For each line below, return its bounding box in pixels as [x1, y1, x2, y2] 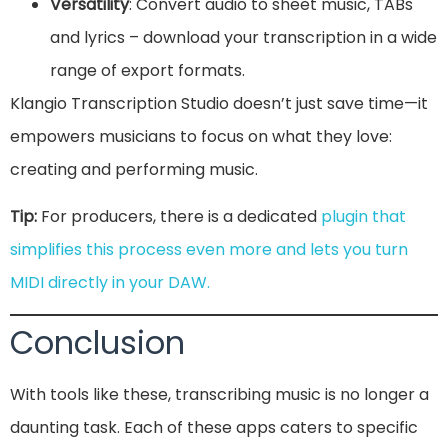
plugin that [321, 205, 406, 229]
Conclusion [10, 319, 185, 365]
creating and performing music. [10, 157, 258, 181]
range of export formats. [50, 58, 245, 82]
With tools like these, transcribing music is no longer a [10, 382, 429, 406]
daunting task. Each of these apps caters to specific [10, 415, 418, 439]
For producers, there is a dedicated [37, 205, 321, 229]
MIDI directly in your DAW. [10, 271, 210, 295]
